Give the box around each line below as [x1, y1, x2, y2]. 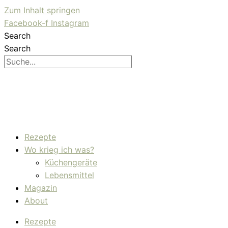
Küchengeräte [45, 157, 97, 167]
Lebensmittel [45, 170, 94, 180]
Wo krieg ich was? [24, 145, 94, 155]
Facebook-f [4, 18, 48, 28]
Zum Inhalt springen [4, 5, 80, 15]
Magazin [24, 183, 57, 193]
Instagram [51, 18, 89, 28]
